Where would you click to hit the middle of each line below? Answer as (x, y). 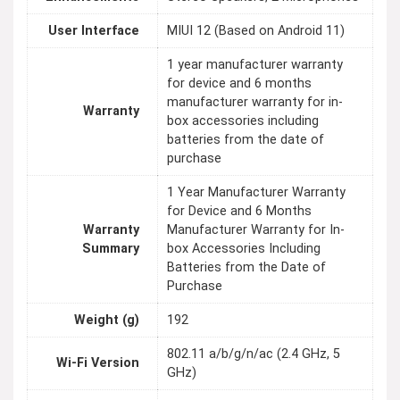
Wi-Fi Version (98, 363)
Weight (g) (107, 321)
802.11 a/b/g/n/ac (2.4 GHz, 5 (254, 354)
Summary (111, 249)
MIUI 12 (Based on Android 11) (256, 31)
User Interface (94, 31)
